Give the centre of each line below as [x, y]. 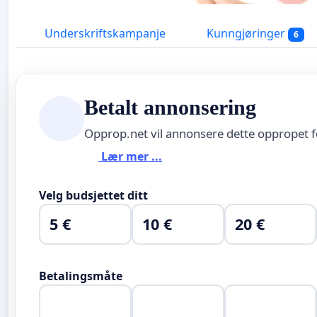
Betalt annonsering [170, 107]
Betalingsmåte [81, 276]
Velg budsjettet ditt [93, 195]
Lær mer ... [130, 157]
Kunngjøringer [246, 33]
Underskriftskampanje [104, 33]
